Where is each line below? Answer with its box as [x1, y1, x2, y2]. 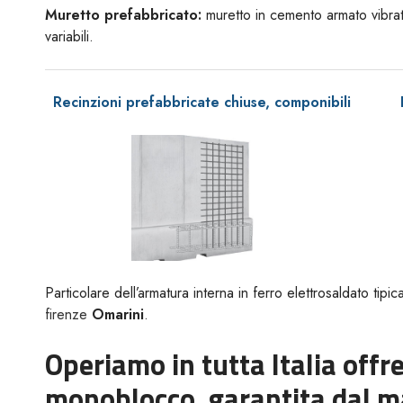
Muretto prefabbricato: [45, 4, 201, 25]
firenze [45, 304, 87, 325]
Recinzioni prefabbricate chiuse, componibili [53, 92, 351, 112]
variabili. [45, 26, 94, 47]
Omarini [92, 304, 144, 325]
